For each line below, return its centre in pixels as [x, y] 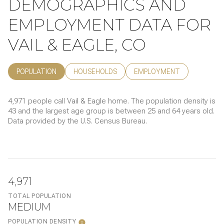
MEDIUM [29, 207]
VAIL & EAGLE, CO [77, 44]
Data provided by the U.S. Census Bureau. [77, 121]
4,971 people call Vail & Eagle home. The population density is [112, 101]
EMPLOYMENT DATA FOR [109, 24]
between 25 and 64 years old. [165, 111]
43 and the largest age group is [62, 111]
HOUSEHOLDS [95, 71]
